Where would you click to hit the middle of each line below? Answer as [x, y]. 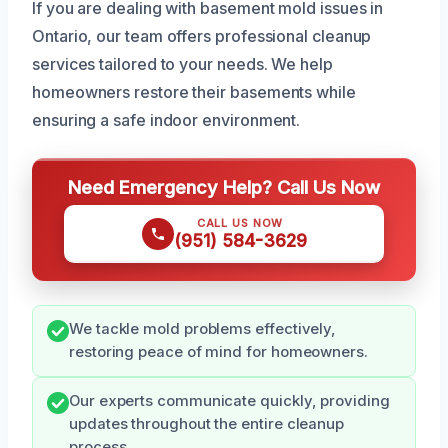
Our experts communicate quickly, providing [229, 401]
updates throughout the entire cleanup [207, 424]
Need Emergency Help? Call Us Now [224, 187]
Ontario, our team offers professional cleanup [202, 36]
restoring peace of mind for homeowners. [218, 352]
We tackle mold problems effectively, [203, 329]
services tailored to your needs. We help [182, 64]
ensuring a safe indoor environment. [166, 120]
